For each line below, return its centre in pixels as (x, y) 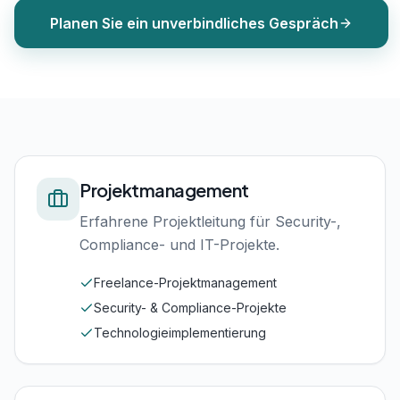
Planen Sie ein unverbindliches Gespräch (194, 23)
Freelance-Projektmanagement (185, 283)
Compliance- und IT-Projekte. (179, 245)
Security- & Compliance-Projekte (190, 308)
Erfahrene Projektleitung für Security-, (210, 221)
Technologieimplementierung (180, 333)
